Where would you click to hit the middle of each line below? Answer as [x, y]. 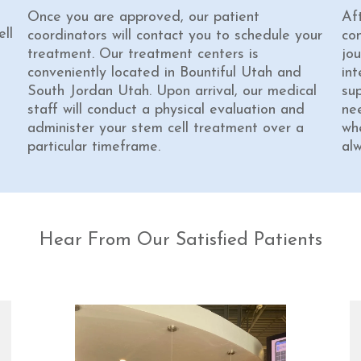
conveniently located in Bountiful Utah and [164, 73]
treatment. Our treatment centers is [143, 55]
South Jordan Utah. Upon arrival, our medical [172, 92]
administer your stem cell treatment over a [166, 129]
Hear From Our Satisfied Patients [180, 241]
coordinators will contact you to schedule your [175, 36]
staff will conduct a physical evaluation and [166, 110]
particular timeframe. [94, 147]
